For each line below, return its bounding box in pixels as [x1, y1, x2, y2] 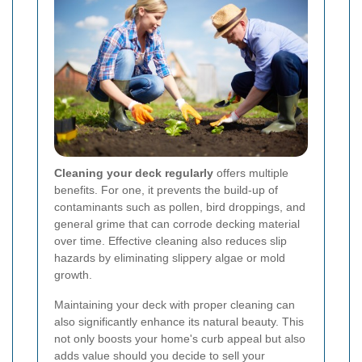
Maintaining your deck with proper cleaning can [54, 298, 295, 312]
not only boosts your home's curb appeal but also [54, 332, 305, 346]
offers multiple [213, 166, 288, 180]
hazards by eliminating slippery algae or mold [54, 251, 285, 265]
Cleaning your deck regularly [54, 166, 213, 180]
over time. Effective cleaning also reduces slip [54, 234, 287, 248]
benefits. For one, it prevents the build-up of [54, 183, 278, 197]
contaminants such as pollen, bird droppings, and [54, 200, 305, 214]
